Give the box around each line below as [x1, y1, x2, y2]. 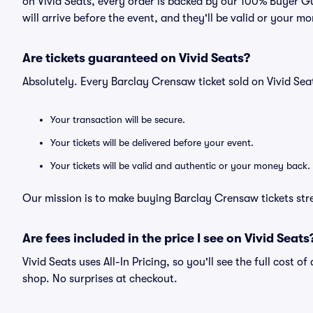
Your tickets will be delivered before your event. [50, 137, 254, 148]
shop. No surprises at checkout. [22, 272, 177, 285]
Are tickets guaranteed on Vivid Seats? [22, 51, 250, 65]
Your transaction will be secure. [50, 114, 185, 125]
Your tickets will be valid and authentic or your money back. [50, 160, 310, 171]
